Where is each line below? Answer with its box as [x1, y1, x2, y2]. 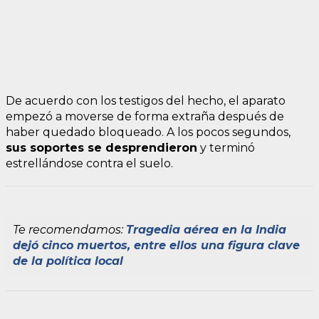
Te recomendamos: [13, 222, 126, 236]
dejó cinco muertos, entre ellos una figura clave [13, 238, 300, 252]
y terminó [197, 140, 255, 155]
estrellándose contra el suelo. [6, 156, 173, 170]
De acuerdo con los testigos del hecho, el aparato [6, 93, 286, 108]
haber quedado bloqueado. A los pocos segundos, [6, 125, 291, 139]
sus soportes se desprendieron [6, 140, 197, 155]
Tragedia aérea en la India [126, 222, 286, 236]
